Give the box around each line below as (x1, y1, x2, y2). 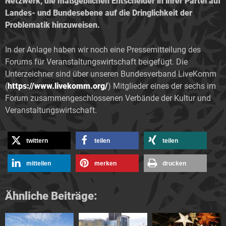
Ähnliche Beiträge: (5, 189, 97, 202)
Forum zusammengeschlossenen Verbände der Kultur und (5, 93, 211, 103)
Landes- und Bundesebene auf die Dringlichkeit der (5, 8, 192, 18)
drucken (162, 159, 186, 167)
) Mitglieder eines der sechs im (108, 81, 216, 91)
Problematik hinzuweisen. (5, 20, 100, 30)
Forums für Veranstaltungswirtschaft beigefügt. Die (5, 56, 188, 67)
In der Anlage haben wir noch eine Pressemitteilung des (5, 44, 201, 54)
